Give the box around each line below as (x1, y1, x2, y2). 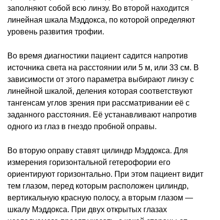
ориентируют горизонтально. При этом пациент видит (7, 169, 203, 178)
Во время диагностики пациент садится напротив (7, 51, 188, 60)
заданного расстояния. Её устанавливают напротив (7, 110, 197, 119)
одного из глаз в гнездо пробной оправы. (7, 122, 157, 131)
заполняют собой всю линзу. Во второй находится (7, 3, 189, 12)
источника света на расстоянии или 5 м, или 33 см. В (7, 63, 199, 72)
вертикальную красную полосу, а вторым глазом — (7, 193, 193, 202)
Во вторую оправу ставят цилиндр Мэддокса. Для (7, 146, 188, 155)
